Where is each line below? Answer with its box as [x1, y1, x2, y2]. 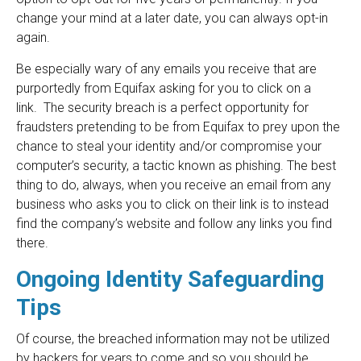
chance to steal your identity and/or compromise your [16, 139, 322, 155]
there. [16, 235, 48, 251]
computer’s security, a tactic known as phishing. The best [16, 158, 336, 174]
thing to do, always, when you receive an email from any [16, 177, 331, 193]
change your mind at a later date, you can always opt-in [16, 10, 328, 27]
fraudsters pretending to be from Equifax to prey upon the [16, 119, 340, 135]
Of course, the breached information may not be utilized [16, 331, 330, 347]
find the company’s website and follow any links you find [16, 216, 332, 232]
